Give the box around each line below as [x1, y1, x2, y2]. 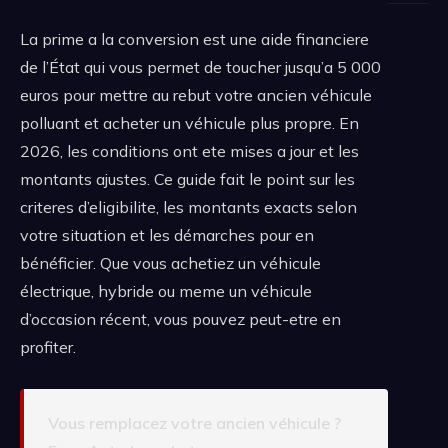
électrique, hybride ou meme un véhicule [20, 281, 312, 301]
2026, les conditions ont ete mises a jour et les [20, 141, 359, 161]
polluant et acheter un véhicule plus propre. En [20, 113, 359, 133]
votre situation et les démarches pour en [20, 225, 314, 245]
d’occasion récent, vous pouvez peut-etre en [20, 309, 341, 329]
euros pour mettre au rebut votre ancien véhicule [20, 85, 372, 105]
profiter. [20, 337, 76, 357]
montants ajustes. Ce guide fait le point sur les [20, 169, 355, 189]
